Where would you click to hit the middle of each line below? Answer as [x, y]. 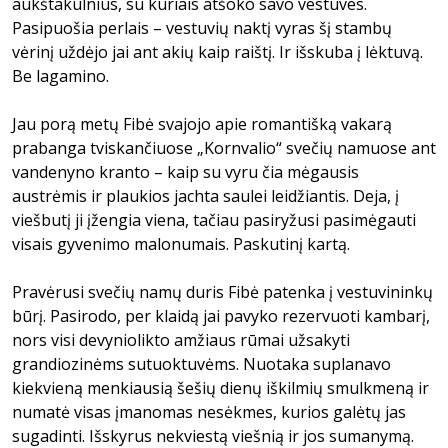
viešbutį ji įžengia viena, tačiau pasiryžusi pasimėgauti [214, 220]
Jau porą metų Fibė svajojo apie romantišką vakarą [202, 124]
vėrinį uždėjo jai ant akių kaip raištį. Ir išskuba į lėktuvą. [217, 52]
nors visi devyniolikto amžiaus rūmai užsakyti [181, 340]
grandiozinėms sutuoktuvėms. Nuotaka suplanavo [201, 364]
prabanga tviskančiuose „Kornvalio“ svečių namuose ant [224, 148]
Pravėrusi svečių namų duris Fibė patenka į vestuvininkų [222, 292]
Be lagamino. [60, 76]
